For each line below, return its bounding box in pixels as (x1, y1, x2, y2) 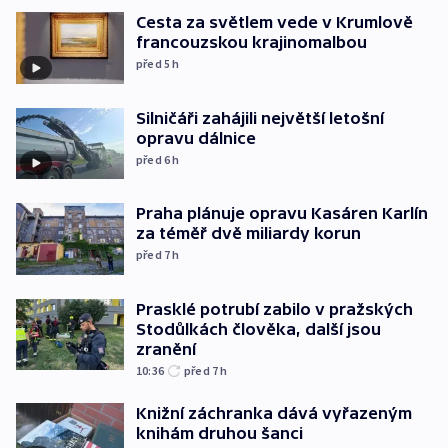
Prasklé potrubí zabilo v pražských (136, 299, 413, 318)
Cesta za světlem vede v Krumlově (136, 13, 413, 31)
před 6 (136, 151, 173, 167)
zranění (136, 339, 196, 358)
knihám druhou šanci (136, 423, 303, 442)
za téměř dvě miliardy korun (136, 224, 361, 243)
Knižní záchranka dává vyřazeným (136, 403, 412, 422)
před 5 (136, 56, 173, 71)
